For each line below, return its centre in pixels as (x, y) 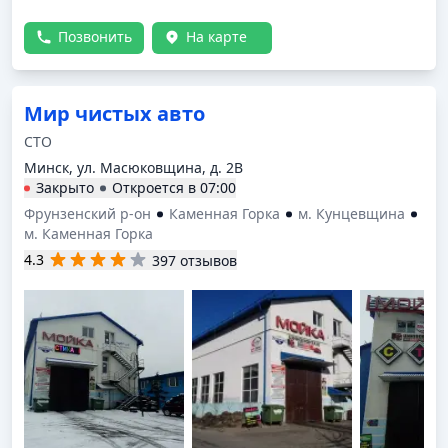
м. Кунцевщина (351, 213)
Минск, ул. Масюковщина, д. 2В (133, 167)
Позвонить (95, 36)
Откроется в (156, 187)
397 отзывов (194, 260)
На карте (216, 36)
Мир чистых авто (114, 113)
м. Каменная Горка (88, 233)
